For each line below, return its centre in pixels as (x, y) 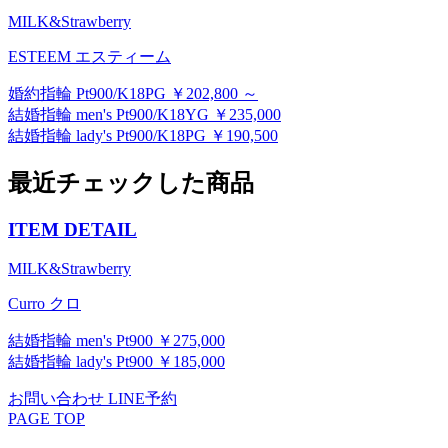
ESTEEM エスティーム (89, 57)
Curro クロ (44, 303)
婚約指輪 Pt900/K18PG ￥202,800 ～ (133, 94)
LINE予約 (142, 398)
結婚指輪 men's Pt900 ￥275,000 (116, 340)
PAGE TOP (46, 418)
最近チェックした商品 (131, 183)
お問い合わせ (56, 398)
